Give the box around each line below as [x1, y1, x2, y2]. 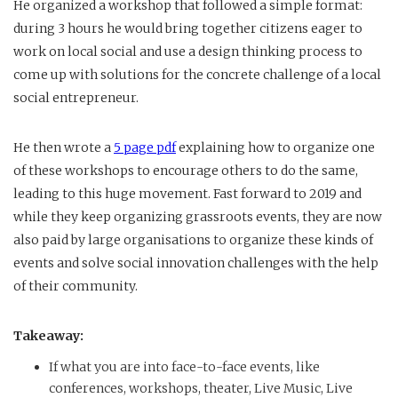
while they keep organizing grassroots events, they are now [13, 208, 382, 225]
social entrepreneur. [13, 89, 139, 106]
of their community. [13, 277, 138, 294]
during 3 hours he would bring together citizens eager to [13, 20, 362, 36]
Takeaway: [13, 327, 84, 344]
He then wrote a [13, 139, 114, 155]
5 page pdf [114, 139, 176, 155]
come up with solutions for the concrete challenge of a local [13, 66, 381, 83]
